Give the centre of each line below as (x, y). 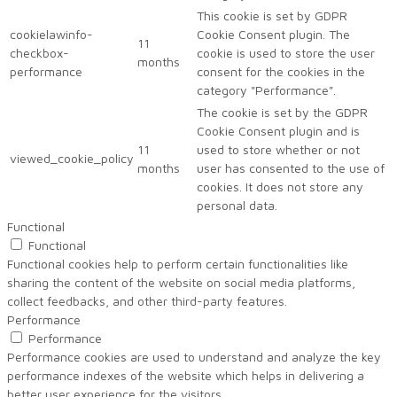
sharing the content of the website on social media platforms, (181, 282)
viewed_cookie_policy (72, 158)
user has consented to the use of (291, 167)
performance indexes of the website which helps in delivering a (186, 375)
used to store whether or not (278, 149)
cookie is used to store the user (286, 52)
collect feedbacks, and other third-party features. (147, 300)
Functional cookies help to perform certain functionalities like (178, 263)
